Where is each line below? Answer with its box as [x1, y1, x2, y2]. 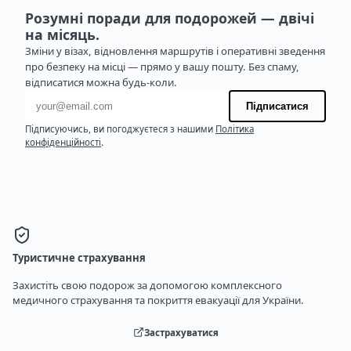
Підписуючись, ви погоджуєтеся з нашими [25, 123, 215, 136]
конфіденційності [25, 136, 101, 149]
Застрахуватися [143, 326, 219, 338]
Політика [215, 123, 254, 136]
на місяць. [25, 25, 100, 45]
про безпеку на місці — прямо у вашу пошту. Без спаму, [25, 60, 299, 74]
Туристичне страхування [13, 251, 146, 266]
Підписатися [246, 100, 309, 113]
